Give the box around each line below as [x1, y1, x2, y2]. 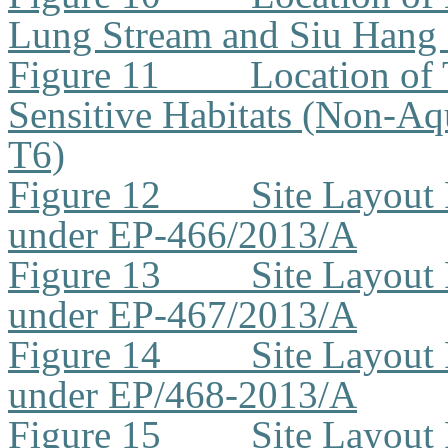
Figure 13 [8, 253, 161, 296]
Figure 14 [8, 333, 161, 376]
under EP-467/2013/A [8, 293, 357, 336]
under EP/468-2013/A [8, 373, 357, 416]
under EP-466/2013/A [8, 213, 357, 256]
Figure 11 [8, 53, 160, 96]
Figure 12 [8, 173, 161, 216]
